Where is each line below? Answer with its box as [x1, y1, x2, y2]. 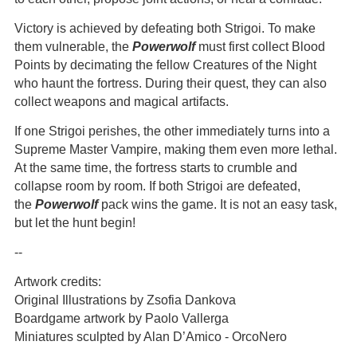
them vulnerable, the [14, 40, 132, 53]
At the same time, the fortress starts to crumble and [14, 161, 297, 175]
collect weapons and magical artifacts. [14, 95, 229, 108]
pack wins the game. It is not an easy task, [98, 198, 337, 211]
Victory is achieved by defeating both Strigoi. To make [14, 22, 316, 35]
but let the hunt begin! [14, 216, 135, 229]
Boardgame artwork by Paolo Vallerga [14, 312, 229, 325]
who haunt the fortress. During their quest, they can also [14, 76, 327, 90]
